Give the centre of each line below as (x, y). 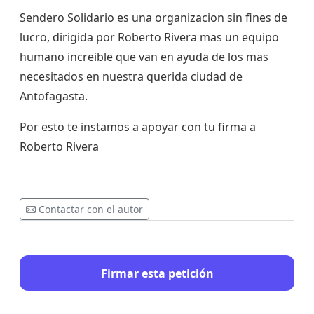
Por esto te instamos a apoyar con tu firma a (138, 127)
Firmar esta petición (157, 273)
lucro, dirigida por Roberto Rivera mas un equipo (149, 37)
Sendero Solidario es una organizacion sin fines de (153, 18)
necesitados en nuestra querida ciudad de (131, 77)
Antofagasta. (54, 96)
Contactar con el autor (91, 210)
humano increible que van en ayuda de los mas (144, 57)
